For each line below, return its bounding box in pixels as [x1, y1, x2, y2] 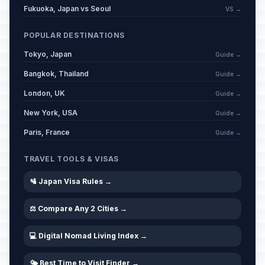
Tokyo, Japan [24, 50, 72, 59]
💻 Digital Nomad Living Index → [30, 231, 147, 240]
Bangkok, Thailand [24, 69, 89, 78]
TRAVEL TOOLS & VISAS [24, 154, 119, 163]
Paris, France [24, 128, 70, 137]
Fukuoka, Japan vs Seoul [24, 4, 111, 13]
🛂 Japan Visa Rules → [30, 177, 112, 186]
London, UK [24, 89, 65, 98]
